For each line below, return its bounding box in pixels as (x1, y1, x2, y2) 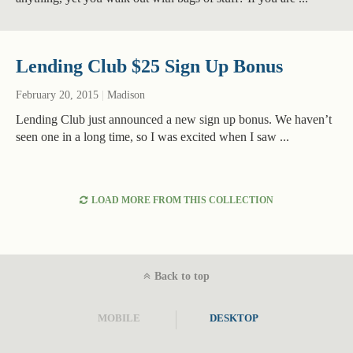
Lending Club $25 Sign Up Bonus (16, 56, 283, 76)
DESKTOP (209, 313, 258, 324)
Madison (104, 89, 145, 101)
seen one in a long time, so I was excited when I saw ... (16, 130, 289, 143)
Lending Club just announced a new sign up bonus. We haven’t (16, 113, 332, 126)
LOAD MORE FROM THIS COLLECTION (89, 195, 273, 206)
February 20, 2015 (16, 89, 98, 101)
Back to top (154, 270, 210, 282)
